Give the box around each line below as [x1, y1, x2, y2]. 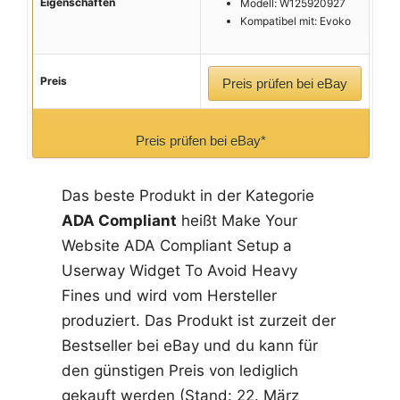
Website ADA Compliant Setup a [61, 236, 292, 254]
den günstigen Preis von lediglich [61, 361, 298, 379]
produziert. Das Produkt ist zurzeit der [61, 311, 336, 329]
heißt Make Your [176, 211, 297, 229]
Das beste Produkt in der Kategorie [61, 186, 314, 204]
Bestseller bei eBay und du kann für [61, 336, 318, 354]
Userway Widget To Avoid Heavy [61, 261, 297, 279]
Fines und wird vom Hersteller [61, 286, 277, 304]
